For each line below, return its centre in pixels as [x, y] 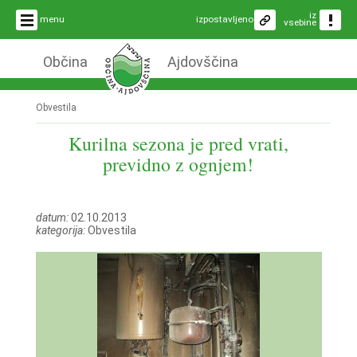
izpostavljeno [225, 19]
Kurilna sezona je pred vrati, [178, 143]
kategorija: [60, 230]
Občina [65, 62]
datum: [52, 217]
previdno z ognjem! [178, 164]
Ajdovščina [202, 62]
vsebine [300, 22]
